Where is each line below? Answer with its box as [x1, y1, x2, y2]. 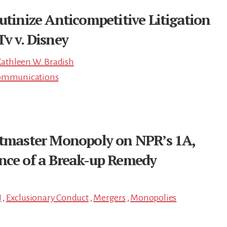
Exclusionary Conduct [6, 193, 89, 203]
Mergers [93, 193, 126, 203]
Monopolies [130, 193, 177, 203]
